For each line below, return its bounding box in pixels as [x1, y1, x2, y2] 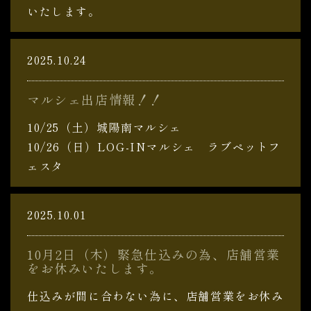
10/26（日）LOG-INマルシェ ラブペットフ [27, 138, 281, 155]
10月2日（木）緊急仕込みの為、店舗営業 [27, 245, 281, 263]
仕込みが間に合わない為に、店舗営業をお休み [27, 287, 284, 304]
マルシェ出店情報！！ [27, 90, 163, 108]
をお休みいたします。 [27, 259, 163, 277]
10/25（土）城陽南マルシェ [27, 119, 182, 135]
